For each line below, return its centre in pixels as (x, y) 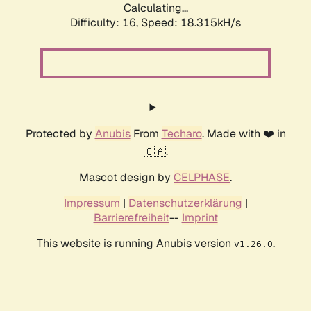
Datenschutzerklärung (185, 203)
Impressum (92, 203)
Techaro (182, 134)
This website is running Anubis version (135, 244)
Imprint (200, 218)
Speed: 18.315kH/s (191, 23)
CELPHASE (202, 178)
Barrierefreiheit (131, 218)
